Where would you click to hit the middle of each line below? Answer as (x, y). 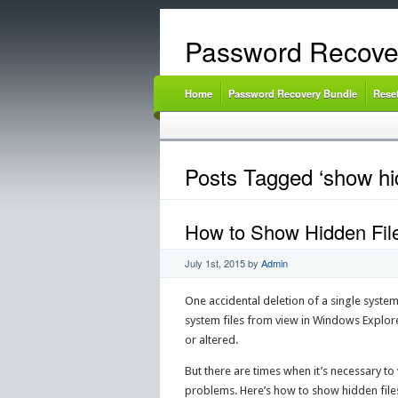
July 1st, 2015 (215, 263)
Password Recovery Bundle (292, 93)
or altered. (211, 339)
